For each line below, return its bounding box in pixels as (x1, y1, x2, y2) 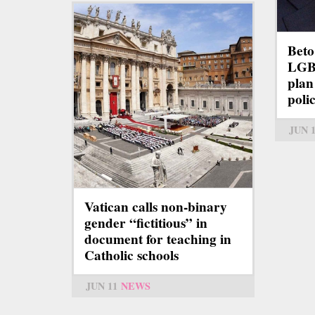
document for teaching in (84, 229, 231, 250)
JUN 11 (86, 278, 117, 294)
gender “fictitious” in (84, 213, 207, 233)
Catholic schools (84, 245, 179, 266)
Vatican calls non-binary (84, 197, 227, 217)
